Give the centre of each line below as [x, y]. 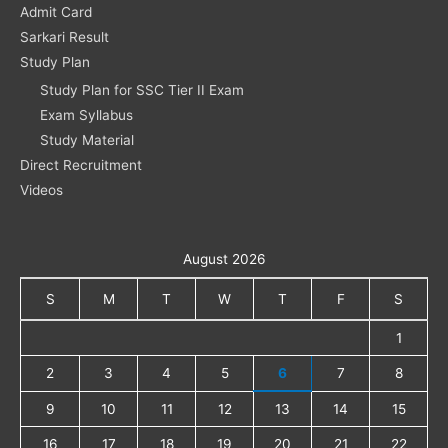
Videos [41, 190]
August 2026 [224, 259]
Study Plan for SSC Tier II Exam [142, 90]
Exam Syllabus [86, 115]
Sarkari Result [64, 36]
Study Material [87, 140]
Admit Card [56, 11]
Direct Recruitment [81, 165]
